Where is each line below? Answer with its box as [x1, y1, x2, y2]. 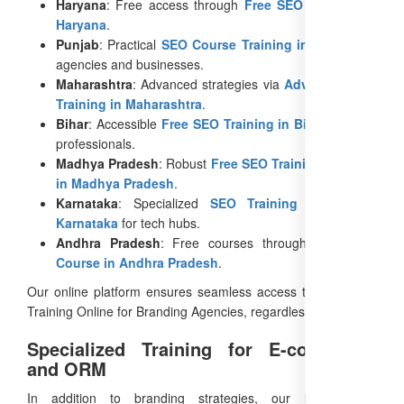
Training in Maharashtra [56, 94, 202, 113]
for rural [326, 114, 377, 133]
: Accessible [88, 114, 161, 133]
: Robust [159, 153, 211, 172]
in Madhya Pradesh [56, 173, 174, 192]
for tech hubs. [118, 213, 200, 232]
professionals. [56, 133, 135, 152]
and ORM [27, 354, 106, 381]
